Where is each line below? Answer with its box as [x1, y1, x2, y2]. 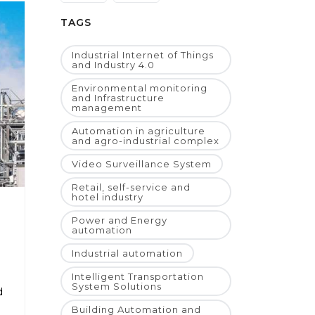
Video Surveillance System [72, 158, 212, 170]
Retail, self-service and [72, 181, 191, 193]
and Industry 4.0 [72, 59, 155, 71]
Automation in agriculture [72, 125, 205, 137]
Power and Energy [72, 214, 167, 226]
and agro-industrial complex [72, 135, 219, 147]
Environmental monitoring [72, 82, 207, 94]
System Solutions [72, 281, 162, 292]
